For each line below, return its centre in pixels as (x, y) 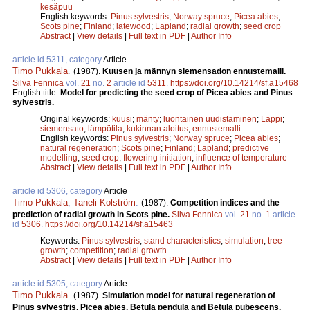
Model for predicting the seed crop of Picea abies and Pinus (176, 92)
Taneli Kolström (104, 202)
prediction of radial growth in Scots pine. (92, 214)
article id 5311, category (58, 59)
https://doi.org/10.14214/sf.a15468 (234, 83)
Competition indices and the (225, 202)
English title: (36, 92)
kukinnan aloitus (157, 128)
